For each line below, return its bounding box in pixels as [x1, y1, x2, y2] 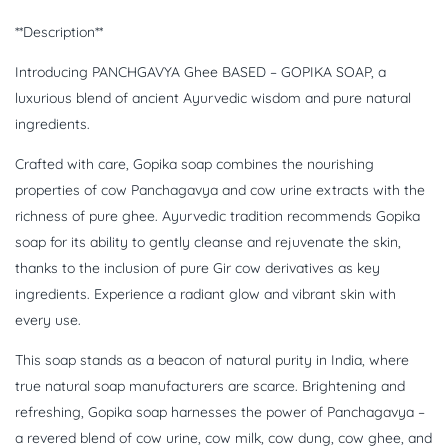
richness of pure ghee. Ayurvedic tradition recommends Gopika [15, 207, 420, 225]
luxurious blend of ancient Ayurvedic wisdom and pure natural [15, 89, 411, 107]
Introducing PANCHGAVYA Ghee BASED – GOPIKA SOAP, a [15, 63, 386, 81]
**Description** [15, 23, 103, 41]
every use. [15, 311, 81, 329]
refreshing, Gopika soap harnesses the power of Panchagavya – [15, 403, 425, 421]
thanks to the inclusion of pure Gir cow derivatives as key [15, 259, 380, 277]
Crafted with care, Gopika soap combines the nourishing [15, 155, 374, 173]
